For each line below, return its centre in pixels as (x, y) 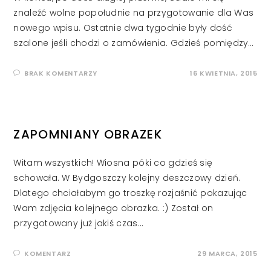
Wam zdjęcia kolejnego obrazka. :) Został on (113, 208)
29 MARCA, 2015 (227, 254)
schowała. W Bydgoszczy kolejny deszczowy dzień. (127, 178)
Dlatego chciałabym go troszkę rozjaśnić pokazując (130, 193)
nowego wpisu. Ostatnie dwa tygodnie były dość (123, 28)
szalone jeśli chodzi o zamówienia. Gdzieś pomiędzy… (134, 43)
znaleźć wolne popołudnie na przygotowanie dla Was (134, 13)
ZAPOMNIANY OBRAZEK (88, 135)
